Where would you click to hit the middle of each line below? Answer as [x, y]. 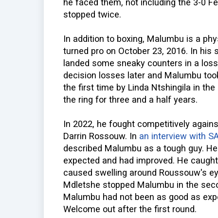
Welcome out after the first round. [130, 209]
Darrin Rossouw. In [101, 136]
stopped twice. [92, 15]
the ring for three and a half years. [130, 100]
